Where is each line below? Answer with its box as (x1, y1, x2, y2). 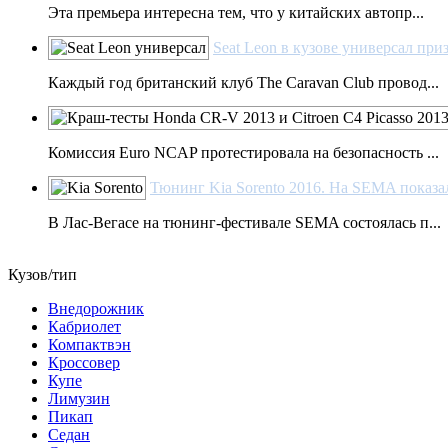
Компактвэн (48, 336, 131, 353)
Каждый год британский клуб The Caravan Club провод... (48, 74, 439, 91)
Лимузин (48, 390, 110, 407)
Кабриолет (48, 318, 121, 335)
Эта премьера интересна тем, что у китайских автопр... (48, 4, 424, 21)
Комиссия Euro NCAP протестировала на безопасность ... (48, 144, 439, 161)
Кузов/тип (8, 266, 77, 283)
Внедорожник (48, 300, 144, 317)
